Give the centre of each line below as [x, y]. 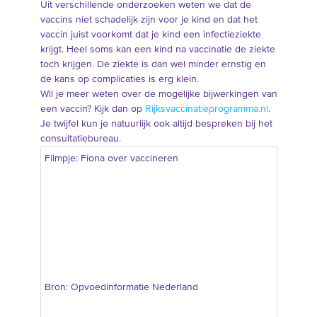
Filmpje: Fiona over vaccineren [111, 159]
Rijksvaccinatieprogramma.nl [206, 109]
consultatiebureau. [80, 139]
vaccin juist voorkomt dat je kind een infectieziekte [150, 35]
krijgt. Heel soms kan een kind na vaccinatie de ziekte [157, 50]
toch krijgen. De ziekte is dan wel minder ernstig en [153, 65]
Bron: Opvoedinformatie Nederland [121, 287]
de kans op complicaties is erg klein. [119, 80]
